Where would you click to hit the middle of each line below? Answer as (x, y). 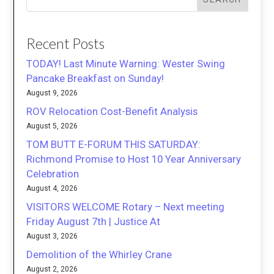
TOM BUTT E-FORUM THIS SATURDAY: (114, 145)
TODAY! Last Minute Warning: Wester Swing (126, 64)
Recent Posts (66, 44)
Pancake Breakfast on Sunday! (95, 79)
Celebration (53, 174)
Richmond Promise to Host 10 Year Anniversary (134, 159)
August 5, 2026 (52, 126)
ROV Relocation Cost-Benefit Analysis (112, 112)
